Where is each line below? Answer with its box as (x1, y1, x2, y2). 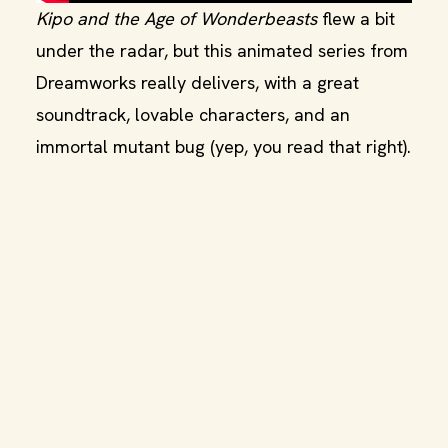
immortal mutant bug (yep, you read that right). (36, 135, 411, 158)
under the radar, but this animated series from (36, 39, 408, 62)
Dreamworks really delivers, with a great (36, 71, 359, 94)
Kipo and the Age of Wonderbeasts (36, 7, 322, 30)
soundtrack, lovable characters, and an (36, 103, 350, 126)
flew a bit (322, 7, 395, 30)
